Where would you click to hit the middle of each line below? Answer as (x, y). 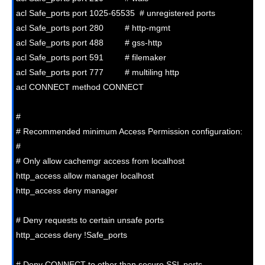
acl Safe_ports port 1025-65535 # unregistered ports (116, 13)
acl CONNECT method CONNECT (80, 87)
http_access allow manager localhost (85, 175)
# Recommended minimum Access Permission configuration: (129, 131)
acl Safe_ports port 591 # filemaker (91, 57)
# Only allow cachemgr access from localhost (100, 161)
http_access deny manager (67, 190)
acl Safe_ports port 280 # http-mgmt (93, 28)
